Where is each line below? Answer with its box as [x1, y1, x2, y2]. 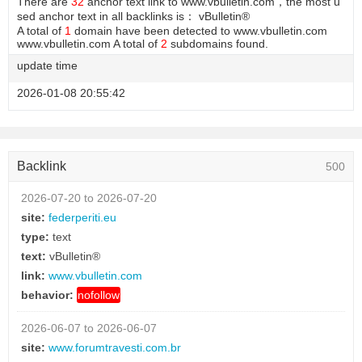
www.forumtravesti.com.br [48, 341, 181, 354]
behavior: [21, 288, 74, 301]
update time [17, 59, 78, 72]
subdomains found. [167, 37, 268, 50]
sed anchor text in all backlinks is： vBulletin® [17, 10, 250, 23]
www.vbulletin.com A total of [17, 37, 161, 50]
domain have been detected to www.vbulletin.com [71, 24, 327, 37]
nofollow [78, 288, 120, 301]
